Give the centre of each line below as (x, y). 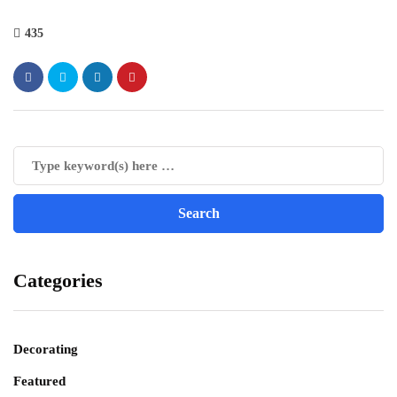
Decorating (46, 350)
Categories (58, 281)
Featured (39, 381)
